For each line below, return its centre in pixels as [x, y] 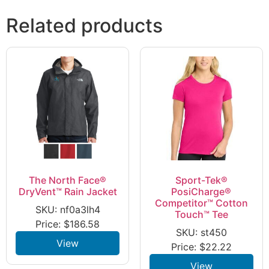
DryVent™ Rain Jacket [68, 191]
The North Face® [68, 180]
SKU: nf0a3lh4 [68, 209]
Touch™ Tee [201, 214]
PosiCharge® [201, 191]
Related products [84, 25]
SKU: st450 [201, 232]
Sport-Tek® [201, 180]
